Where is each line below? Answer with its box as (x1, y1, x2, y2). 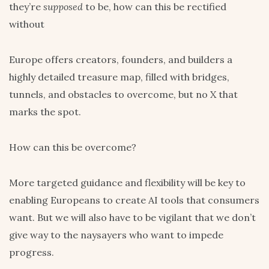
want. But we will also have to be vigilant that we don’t (9, 211, 256, 224)
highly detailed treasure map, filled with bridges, (9, 71, 229, 83)
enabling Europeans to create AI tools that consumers (9, 194, 259, 207)
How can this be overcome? (9, 141, 136, 154)
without (9, 18, 44, 31)
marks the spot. (9, 106, 81, 118)
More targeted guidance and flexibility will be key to (9, 177, 246, 189)
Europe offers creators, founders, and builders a (9, 53, 232, 66)
